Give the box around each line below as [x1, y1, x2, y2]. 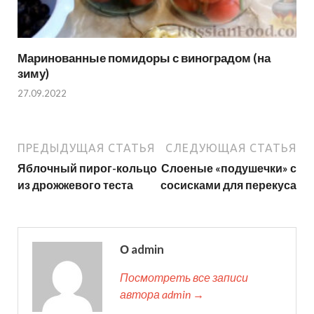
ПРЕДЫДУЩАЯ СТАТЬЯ [18, 142, 155, 155]
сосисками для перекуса [161, 178, 296, 192]
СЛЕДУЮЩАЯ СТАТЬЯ [165, 142, 296, 155]
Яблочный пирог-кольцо [18, 161, 157, 175]
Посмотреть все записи [120, 271, 248, 285]
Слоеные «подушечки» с [161, 161, 296, 175]
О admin [120, 242, 164, 257]
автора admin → [120, 287, 204, 301]
